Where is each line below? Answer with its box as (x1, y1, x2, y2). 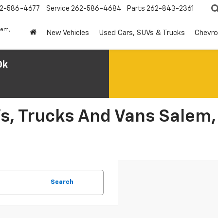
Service (46, 5, 70, 13)
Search (51, 179, 73, 185)
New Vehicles (46, 29, 89, 37)
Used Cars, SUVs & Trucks (99, 29, 185, 37)
